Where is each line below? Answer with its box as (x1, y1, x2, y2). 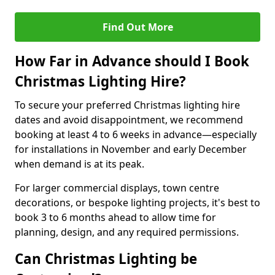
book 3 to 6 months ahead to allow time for (15, 211, 216, 224)
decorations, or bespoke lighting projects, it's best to (15, 196, 260, 209)
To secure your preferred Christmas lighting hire (15, 98, 240, 112)
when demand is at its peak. (15, 157, 144, 171)
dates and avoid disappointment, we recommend (15, 113, 243, 126)
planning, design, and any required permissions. (15, 225, 239, 239)
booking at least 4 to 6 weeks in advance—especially (15, 128, 257, 141)
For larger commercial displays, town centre (15, 181, 219, 195)
